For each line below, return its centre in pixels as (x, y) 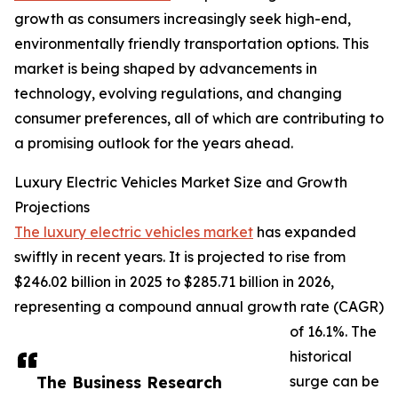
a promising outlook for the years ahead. (154, 143)
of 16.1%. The (333, 332)
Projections (52, 207)
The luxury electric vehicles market (134, 232)
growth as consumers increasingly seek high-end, (183, 19)
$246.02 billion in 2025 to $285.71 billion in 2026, (174, 282)
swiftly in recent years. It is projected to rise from (180, 257)
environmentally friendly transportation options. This (191, 44)
